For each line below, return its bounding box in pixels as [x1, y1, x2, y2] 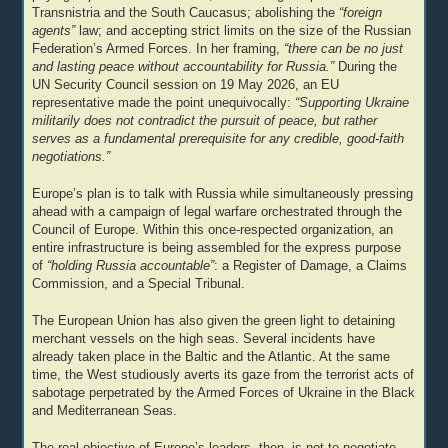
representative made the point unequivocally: [32, 95, 296, 110]
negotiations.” [32, 149, 111, 164]
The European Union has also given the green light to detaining [32, 313, 396, 328]
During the [334, 59, 398, 74]
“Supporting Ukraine [295, 95, 410, 110]
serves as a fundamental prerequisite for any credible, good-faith [32, 131, 405, 146]
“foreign [339, 5, 383, 20]
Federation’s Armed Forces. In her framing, [32, 41, 285, 56]
